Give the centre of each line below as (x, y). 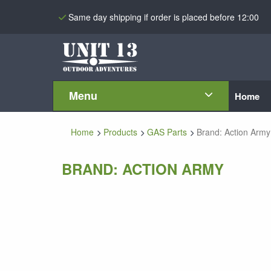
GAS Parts (167, 132)
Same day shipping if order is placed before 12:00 (164, 17)
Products (120, 132)
